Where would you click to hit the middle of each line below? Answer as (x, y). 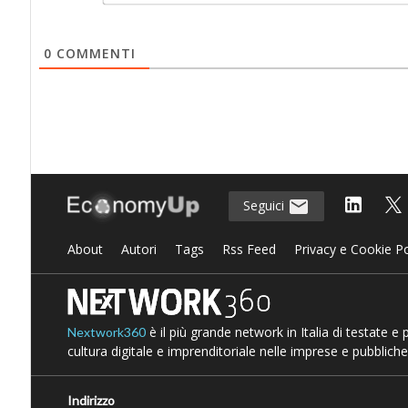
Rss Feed (249, 249)
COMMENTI (93, 53)
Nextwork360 (106, 331)
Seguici (265, 206)
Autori (138, 249)
